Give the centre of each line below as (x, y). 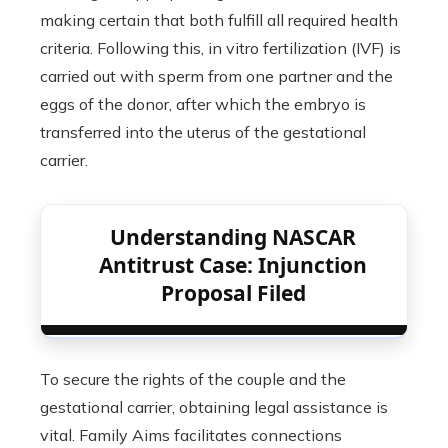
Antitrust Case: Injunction (233, 265)
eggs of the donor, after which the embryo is (203, 104)
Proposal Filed (233, 293)
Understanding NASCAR (233, 237)
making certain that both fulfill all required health (219, 20)
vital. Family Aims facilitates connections (191, 435)
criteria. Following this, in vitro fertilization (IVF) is (220, 48)
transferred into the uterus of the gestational (203, 132)
